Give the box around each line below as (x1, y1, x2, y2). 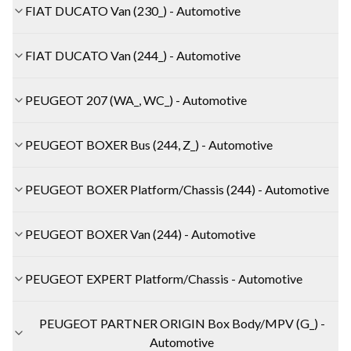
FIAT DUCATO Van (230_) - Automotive (25, 2, 241, 18)
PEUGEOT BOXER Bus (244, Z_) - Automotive (25, 136, 273, 152)
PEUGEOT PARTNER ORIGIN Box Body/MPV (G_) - (38, 315, 325, 331)
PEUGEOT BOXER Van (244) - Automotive (25, 226, 255, 241)
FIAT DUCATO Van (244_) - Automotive (25, 47, 241, 63)
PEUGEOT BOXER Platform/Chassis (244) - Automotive (25, 181, 329, 197)
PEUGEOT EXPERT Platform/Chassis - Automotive (25, 270, 302, 286)
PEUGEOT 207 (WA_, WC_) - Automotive (25, 92, 247, 107)
